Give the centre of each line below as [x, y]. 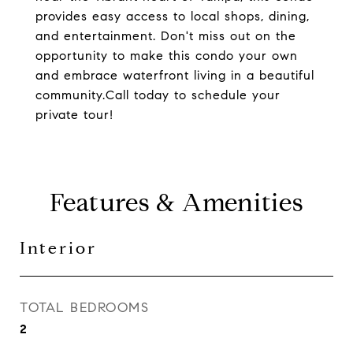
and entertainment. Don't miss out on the [166, 36]
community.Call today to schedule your [158, 95]
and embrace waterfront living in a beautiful [175, 75]
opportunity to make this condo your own [167, 56]
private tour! [74, 115]
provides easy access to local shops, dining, [173, 16]
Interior [58, 248]
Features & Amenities [176, 203]
